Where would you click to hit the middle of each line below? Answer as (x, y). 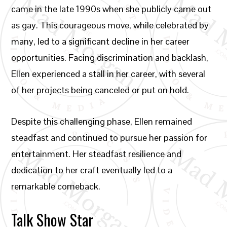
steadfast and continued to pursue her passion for (109, 138)
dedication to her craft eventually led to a (92, 170)
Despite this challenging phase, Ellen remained (102, 121)
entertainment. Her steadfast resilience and (97, 154)
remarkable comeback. (56, 186)
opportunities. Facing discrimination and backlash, (110, 58)
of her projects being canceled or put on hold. (100, 90)
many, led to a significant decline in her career (101, 41)
